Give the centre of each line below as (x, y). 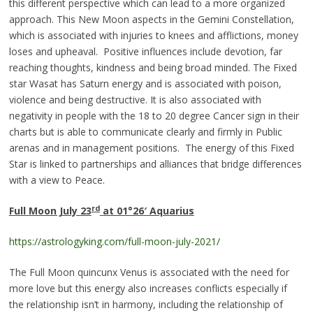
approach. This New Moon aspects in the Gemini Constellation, (151, 20)
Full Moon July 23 (50, 211)
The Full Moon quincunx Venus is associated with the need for (149, 272)
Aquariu (167, 211)
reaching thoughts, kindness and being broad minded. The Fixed (153, 68)
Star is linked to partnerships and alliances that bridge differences (155, 164)
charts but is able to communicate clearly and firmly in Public (145, 132)
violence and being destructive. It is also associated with (135, 100)
